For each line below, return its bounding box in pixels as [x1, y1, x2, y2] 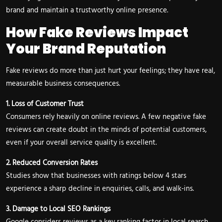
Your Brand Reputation [6, 40, 166, 58]
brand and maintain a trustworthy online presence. [6, 4, 168, 17]
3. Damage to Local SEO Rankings [6, 203, 111, 216]
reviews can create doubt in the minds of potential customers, [6, 124, 207, 136]
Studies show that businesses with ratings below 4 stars [6, 170, 186, 182]
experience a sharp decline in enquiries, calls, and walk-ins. [6, 183, 194, 195]
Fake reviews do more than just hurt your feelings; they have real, [6, 65, 215, 77]
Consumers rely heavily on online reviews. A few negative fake [6, 111, 206, 123]
